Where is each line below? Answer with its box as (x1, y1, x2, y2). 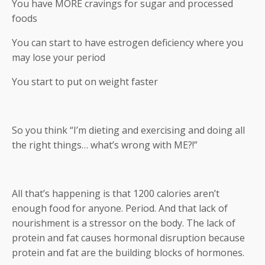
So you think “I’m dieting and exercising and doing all (12, 123, 245, 137)
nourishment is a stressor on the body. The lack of (12, 216, 235, 230)
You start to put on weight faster (12, 75, 158, 88)
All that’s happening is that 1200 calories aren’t (12, 186, 219, 200)
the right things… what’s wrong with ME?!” (12, 138, 198, 151)
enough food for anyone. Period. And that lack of (12, 201, 228, 215)
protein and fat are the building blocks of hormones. (12, 245, 244, 259)
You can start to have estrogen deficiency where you (12, 35, 243, 49)
